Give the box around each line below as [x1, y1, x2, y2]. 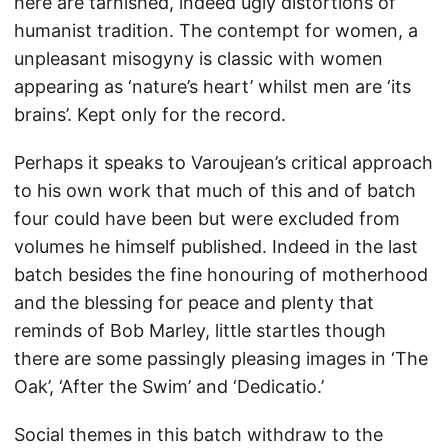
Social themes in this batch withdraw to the [14, 424, 383, 445]
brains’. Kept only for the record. [14, 104, 286, 125]
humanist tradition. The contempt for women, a [14, 20, 418, 41]
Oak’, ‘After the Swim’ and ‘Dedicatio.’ [14, 376, 324, 397]
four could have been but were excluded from [14, 208, 400, 229]
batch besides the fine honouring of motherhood [14, 264, 428, 285]
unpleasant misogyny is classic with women [14, 48, 383, 69]
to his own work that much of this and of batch [14, 180, 416, 201]
